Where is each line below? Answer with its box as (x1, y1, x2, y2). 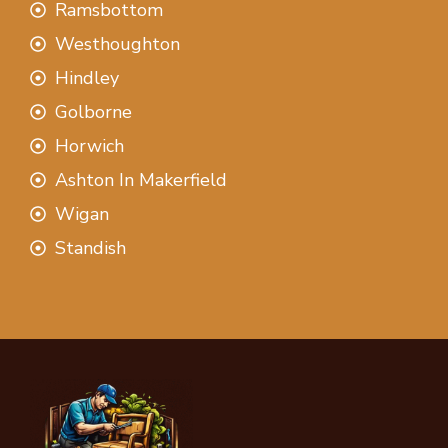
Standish (55, 235, 126, 260)
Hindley (55, 65, 119, 90)
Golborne (55, 99, 132, 124)
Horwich (55, 133, 124, 158)
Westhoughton (55, 31, 180, 56)
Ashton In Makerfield (55, 167, 227, 192)
